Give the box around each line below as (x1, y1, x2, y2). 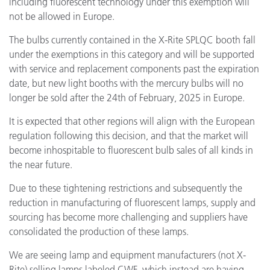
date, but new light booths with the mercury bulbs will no (9, 77, 243, 89)
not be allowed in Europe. (9, 10, 115, 22)
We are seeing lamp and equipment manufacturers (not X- (9, 249, 246, 261)
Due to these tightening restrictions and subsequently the (9, 182, 242, 194)
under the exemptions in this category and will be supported (9, 48, 254, 60)
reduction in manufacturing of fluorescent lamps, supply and (9, 196, 256, 209)
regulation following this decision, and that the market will (9, 130, 248, 142)
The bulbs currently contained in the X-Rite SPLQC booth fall (9, 34, 256, 46)
